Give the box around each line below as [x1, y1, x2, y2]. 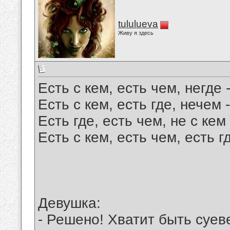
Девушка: [38, 195, 101, 212]
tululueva [118, 18, 158, 29]
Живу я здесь [118, 30, 154, 36]
